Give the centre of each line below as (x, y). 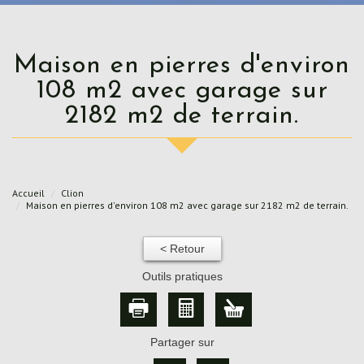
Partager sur (182, 342)
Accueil (28, 193)
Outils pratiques (182, 276)
